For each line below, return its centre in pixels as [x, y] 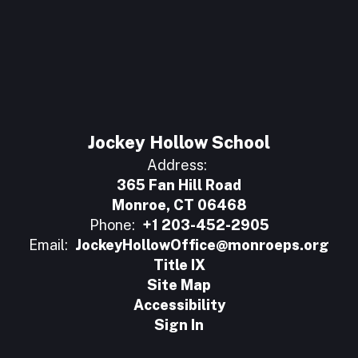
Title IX [179, 265]
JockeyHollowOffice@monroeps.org [202, 245]
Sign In [179, 325]
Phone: [112, 225]
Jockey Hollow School [179, 142]
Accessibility [179, 305]
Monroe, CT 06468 [179, 205]
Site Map [179, 285]
